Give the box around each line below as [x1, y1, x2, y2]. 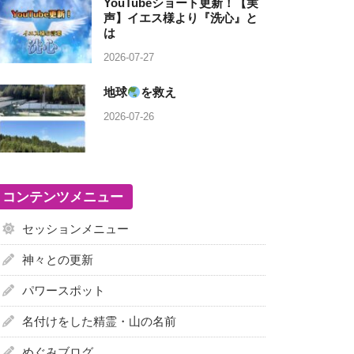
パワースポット [22, 284, 106, 298]
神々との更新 [22, 253, 94, 267]
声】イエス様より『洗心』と [104, 11, 258, 25]
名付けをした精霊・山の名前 [22, 314, 177, 329]
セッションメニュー [22, 222, 130, 236]
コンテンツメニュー [2, 189, 124, 205]
